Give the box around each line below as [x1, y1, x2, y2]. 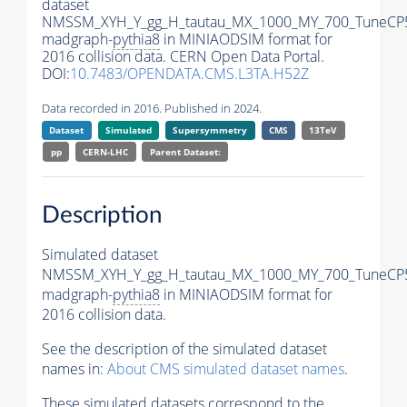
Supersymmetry [173, 124, 248, 137]
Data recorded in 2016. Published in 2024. [42, 100, 262, 117]
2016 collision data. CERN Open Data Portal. [42, 46, 324, 67]
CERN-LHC [83, 145, 129, 159]
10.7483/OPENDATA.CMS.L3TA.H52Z [70, 64, 309, 84]
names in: [42, 358, 107, 379]
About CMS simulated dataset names [107, 358, 344, 379]
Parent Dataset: [149, 145, 221, 159]
